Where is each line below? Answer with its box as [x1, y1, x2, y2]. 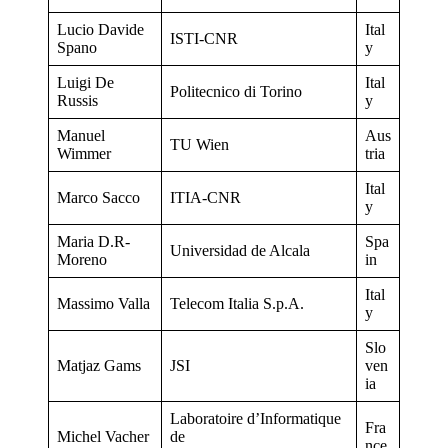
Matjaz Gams [57, 356, 145, 374]
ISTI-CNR [170, 29, 238, 47]
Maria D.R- [57, 232, 130, 250]
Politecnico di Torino [170, 82, 302, 100]
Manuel [57, 126, 105, 144]
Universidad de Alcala [170, 241, 310, 259]
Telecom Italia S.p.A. [170, 294, 304, 312]
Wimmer [57, 144, 115, 162]
